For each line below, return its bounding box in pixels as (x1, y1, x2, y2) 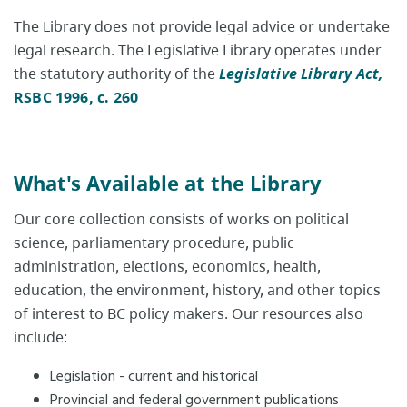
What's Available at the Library (14, 169, 322, 197)
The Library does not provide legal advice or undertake (14, 16, 390, 37)
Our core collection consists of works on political (14, 209, 349, 230)
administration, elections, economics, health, (14, 256, 321, 277)
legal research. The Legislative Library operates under (14, 40, 382, 61)
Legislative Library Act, (219, 64, 384, 84)
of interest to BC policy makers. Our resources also (14, 303, 363, 324)
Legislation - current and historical (50, 365, 258, 390)
